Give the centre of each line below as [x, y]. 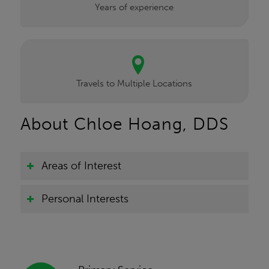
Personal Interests [85, 199]
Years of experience [134, 8]
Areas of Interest [81, 166]
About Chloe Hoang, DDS [124, 124]
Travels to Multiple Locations [134, 84]
